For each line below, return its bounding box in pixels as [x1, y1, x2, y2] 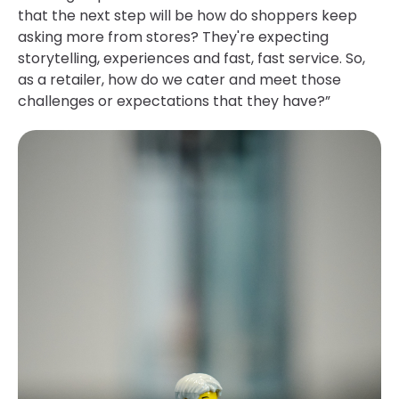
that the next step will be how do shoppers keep [18, 5, 357, 26]
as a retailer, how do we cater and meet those [18, 69, 341, 90]
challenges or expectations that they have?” [18, 91, 330, 111]
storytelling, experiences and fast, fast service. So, [18, 48, 365, 69]
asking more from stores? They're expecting [18, 27, 329, 47]
